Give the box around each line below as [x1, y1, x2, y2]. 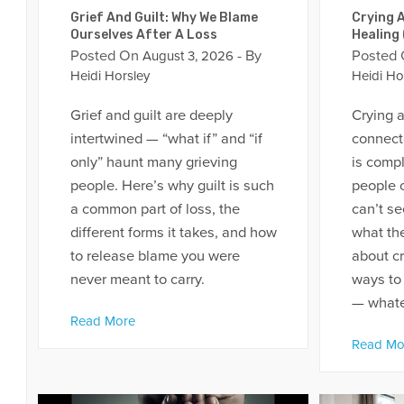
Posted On [69, 46, 139, 65]
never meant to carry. [69, 271, 205, 289]
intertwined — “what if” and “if [69, 130, 262, 149]
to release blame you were [69, 247, 240, 266]
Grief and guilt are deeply [69, 106, 233, 125]
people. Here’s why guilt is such [69, 177, 274, 196]
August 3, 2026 [138, 47, 234, 64]
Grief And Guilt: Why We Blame [69, 9, 258, 25]
